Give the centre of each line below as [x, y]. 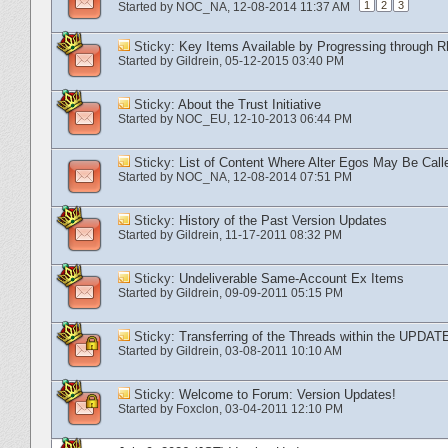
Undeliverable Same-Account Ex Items [291, 278]
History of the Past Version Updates [283, 220]
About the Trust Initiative [249, 104]
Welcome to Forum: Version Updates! [287, 394]
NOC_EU [201, 118]
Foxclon [197, 408]
